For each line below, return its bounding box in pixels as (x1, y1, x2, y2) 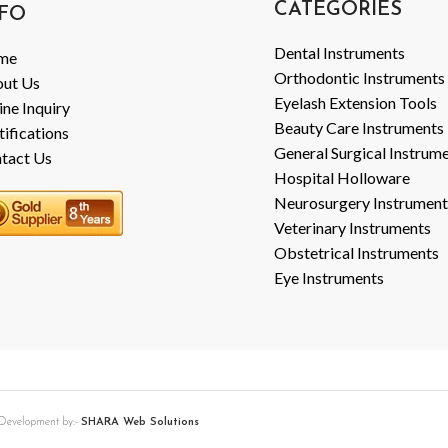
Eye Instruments (274, 268, 384, 288)
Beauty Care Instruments (274, 118, 444, 138)
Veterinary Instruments (274, 218, 431, 238)
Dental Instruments (274, 43, 405, 63)
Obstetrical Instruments (274, 243, 439, 263)
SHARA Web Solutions (81, 417, 199, 429)
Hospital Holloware (274, 168, 410, 188)
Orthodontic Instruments (274, 68, 445, 88)
